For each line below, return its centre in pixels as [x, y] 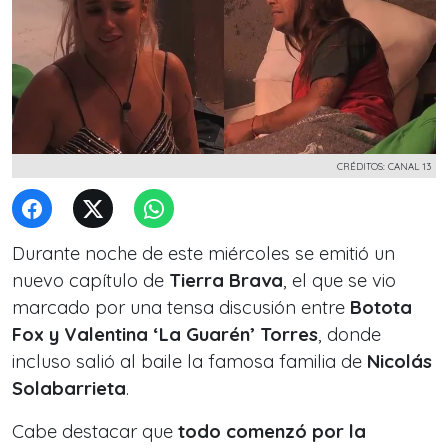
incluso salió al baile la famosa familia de [189, 361]
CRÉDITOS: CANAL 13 [384, 166]
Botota [381, 307]
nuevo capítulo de [90, 280]
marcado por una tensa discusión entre [181, 307]
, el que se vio [339, 280]
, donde [349, 334]
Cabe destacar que [95, 431]
